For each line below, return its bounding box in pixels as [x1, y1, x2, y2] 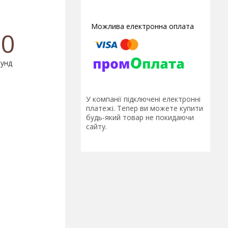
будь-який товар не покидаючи [86, 112, 194, 123]
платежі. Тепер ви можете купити [86, 103, 203, 113]
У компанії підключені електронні [86, 94, 201, 104]
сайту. [86, 122, 107, 132]
